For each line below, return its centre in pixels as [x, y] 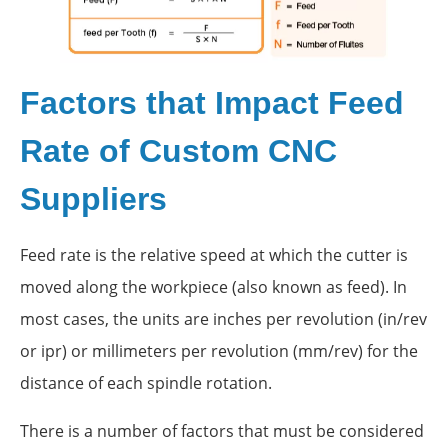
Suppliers [98, 198]
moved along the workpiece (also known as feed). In [213, 286]
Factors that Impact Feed [212, 102]
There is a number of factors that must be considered [222, 430]
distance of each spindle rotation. [146, 382]
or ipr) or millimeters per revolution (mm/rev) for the [219, 350]
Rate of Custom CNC [178, 150]
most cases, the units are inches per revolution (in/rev [223, 318]
